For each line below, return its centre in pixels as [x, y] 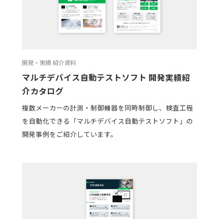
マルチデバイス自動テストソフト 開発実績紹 [106, 77]
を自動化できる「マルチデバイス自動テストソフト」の [107, 121]
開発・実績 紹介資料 [49, 62]
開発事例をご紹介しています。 [69, 134]
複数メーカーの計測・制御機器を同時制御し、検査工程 [107, 108]
